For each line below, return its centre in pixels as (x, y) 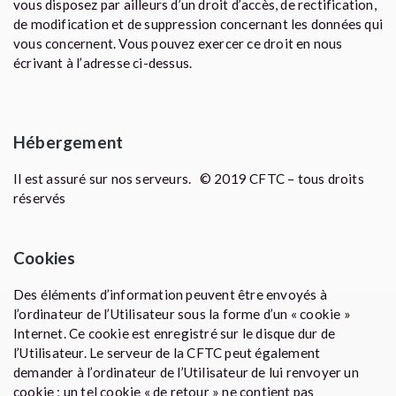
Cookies (45, 258)
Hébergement (69, 142)
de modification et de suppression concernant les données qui (198, 24)
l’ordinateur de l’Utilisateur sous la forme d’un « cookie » (182, 314)
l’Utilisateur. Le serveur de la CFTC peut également (167, 353)
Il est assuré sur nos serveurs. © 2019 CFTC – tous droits (189, 179)
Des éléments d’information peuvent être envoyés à (170, 294)
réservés (40, 198)
